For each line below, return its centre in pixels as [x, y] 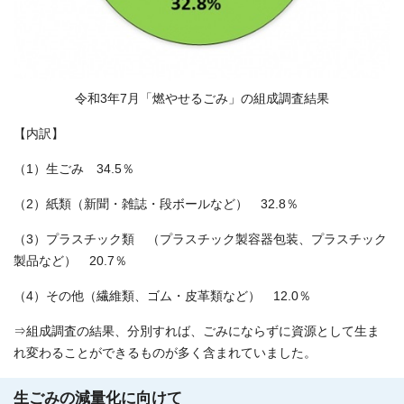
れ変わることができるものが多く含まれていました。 [165, 353]
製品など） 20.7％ [70, 261]
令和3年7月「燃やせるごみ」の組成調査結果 [202, 98]
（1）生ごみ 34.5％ [74, 169]
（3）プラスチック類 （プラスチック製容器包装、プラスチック [200, 239]
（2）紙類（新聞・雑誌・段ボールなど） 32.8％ [156, 204]
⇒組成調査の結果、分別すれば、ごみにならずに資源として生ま [197, 331]
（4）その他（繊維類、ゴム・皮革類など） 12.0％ [162, 296]
